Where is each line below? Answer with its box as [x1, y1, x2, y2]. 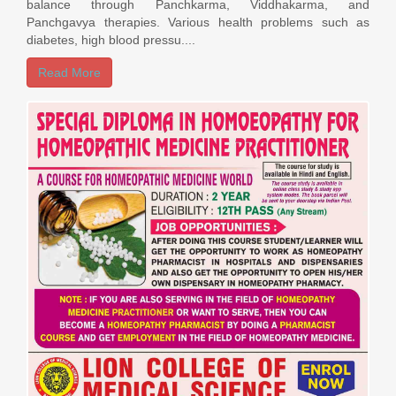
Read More [38, 65, 101, 80]
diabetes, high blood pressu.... [27, 32, 195, 47]
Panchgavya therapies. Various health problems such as [27, 14, 369, 29]
